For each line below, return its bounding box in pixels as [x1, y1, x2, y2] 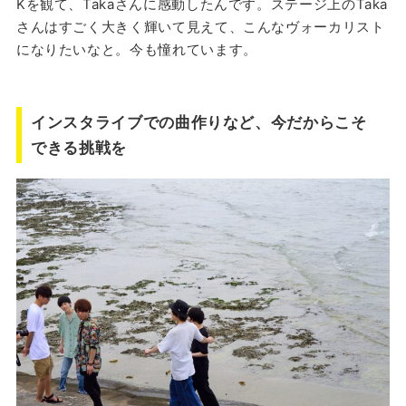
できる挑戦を [31, 139, 127, 158]
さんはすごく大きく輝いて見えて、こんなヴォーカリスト [15, 17, 385, 35]
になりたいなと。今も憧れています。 [15, 40, 257, 58]
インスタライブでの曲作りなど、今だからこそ [31, 113, 367, 132]
